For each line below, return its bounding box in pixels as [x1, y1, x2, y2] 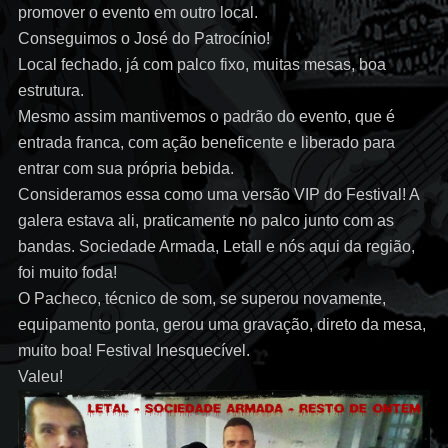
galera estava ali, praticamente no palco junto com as [17, 212, 394, 229]
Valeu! [17, 368, 63, 385]
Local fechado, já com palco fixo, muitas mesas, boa [17, 56, 386, 73]
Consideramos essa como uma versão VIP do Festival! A [17, 186, 419, 203]
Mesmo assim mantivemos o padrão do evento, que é [17, 108, 395, 125]
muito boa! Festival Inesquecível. [17, 342, 250, 359]
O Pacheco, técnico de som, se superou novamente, [17, 290, 386, 307]
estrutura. [17, 82, 84, 99]
